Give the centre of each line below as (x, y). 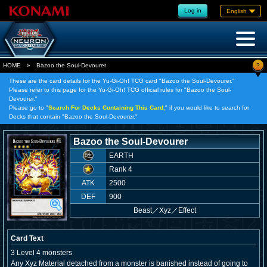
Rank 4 (120, 169)
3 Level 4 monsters (41, 253)
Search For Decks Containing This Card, (107, 108)
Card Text (27, 238)
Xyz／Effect (178, 210)
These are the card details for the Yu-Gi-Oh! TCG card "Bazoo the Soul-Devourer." (122, 81)
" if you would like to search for (207, 108)
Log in (193, 10)
